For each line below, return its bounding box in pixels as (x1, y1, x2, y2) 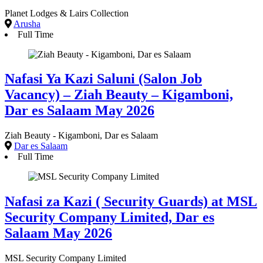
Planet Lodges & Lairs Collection (5, 8, 129, 18)
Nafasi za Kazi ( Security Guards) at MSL (5, 194, 257, 210)
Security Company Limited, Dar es (5, 210, 214, 225)
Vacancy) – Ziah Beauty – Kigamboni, (5, 87, 233, 103)
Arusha (14, 18, 41, 29)
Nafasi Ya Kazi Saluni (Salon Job (5, 71, 202, 87)
